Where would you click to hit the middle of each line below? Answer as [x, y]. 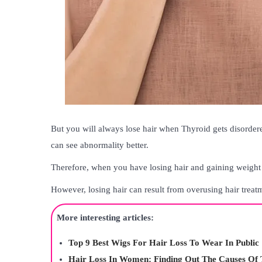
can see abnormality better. [100, 145]
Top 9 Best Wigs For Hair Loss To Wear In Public [164, 242]
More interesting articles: [105, 217]
